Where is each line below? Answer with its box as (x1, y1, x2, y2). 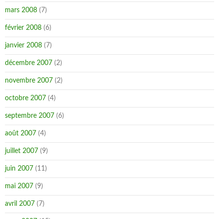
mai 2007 (5, 183, 33, 190)
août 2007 (5, 130, 36, 137)
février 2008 (5, 24, 42, 31)
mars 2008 (5, 7, 37, 14)
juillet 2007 (5, 148, 38, 154)
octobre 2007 (5, 95, 46, 102)
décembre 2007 (5, 60, 52, 66)
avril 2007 (5, 200, 35, 207)
